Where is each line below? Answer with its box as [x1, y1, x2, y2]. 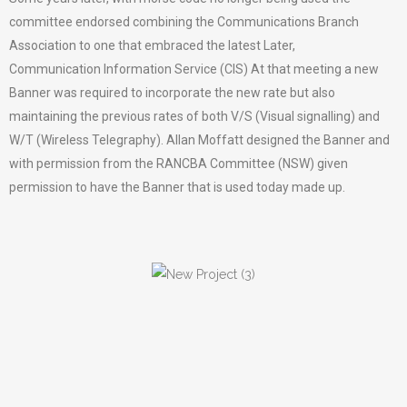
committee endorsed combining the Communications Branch [9, 15, 359, 30]
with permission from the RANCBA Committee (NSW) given [9, 156, 348, 172]
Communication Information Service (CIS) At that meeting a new [9, 62, 379, 77]
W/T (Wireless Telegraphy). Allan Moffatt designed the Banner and [9, 133, 390, 148]
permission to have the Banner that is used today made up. [9, 180, 345, 195]
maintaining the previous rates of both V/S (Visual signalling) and [9, 109, 380, 124]
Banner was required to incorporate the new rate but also [9, 85, 335, 101]
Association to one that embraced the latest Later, [9, 38, 295, 54]
